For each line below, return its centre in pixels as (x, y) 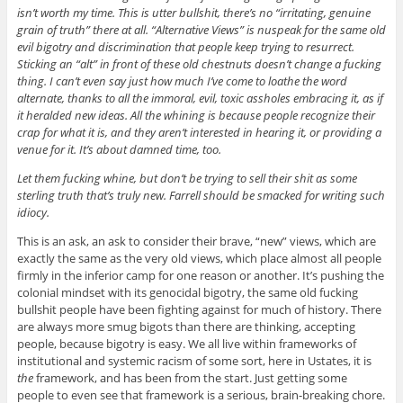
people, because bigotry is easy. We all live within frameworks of (186, 344)
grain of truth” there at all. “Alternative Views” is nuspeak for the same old (201, 30)
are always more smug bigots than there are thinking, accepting (186, 327)
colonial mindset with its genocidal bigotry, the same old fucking (187, 293)
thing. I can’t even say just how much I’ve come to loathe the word (182, 81)
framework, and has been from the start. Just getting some (190, 378)
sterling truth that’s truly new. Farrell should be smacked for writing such (201, 196)
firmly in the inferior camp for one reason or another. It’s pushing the (200, 276)
